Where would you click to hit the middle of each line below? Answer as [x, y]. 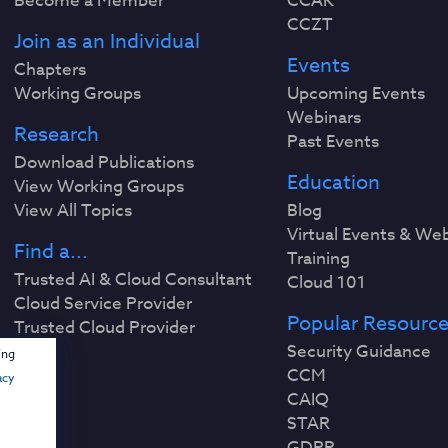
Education [333, 182]
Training [318, 258]
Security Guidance [358, 351]
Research [57, 134]
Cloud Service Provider [103, 303]
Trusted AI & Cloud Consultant [133, 279]
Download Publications [104, 162]
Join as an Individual [107, 41]
